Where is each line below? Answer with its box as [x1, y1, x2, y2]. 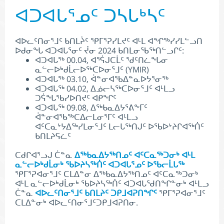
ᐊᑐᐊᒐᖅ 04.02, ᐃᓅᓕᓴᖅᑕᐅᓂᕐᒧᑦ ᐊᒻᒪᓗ [35, 83, 175, 94]
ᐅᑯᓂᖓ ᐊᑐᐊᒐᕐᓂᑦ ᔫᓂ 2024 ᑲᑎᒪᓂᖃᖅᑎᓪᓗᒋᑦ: [15, 45, 184, 56]
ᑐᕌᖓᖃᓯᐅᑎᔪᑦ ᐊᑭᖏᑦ [35, 92, 116, 103]
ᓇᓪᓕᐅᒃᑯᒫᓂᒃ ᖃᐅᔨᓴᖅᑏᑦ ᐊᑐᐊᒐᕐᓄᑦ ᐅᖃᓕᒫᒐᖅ [15, 159, 184, 170]
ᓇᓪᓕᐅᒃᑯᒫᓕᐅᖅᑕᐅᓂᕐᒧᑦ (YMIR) [35, 64, 149, 75]
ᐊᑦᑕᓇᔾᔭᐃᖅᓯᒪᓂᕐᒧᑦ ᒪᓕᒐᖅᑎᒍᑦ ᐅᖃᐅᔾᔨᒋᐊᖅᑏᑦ [35, 121, 204, 132]
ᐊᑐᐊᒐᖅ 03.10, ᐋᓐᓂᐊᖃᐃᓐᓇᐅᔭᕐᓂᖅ [35, 73, 168, 84]
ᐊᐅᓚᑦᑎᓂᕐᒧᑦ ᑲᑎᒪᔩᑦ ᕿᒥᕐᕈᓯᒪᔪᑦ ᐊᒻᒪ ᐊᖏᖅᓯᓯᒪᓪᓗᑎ [15, 35, 202, 46]
